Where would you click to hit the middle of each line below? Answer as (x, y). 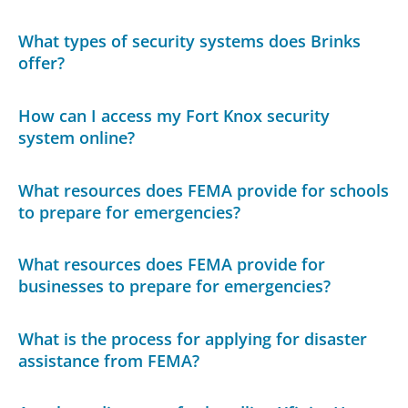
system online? (77, 137)
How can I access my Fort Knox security (174, 115)
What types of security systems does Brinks (190, 41)
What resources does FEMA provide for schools (204, 190)
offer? (42, 63)
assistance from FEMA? (109, 360)
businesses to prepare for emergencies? (175, 286)
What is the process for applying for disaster (193, 338)
